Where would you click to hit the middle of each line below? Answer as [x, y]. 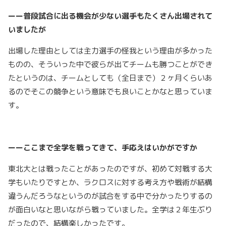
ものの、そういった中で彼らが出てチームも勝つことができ [110, 65]
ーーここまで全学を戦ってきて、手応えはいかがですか [103, 148]
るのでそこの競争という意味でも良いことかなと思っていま [110, 92]
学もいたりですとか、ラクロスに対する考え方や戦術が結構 [110, 183]
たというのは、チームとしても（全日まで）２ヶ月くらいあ [110, 78]
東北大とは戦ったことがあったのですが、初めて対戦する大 [110, 169]
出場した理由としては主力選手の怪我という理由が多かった [110, 51]
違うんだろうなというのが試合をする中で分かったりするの [110, 196]
